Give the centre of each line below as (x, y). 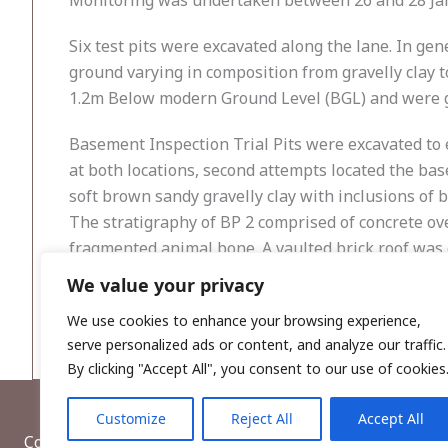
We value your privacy (165, 285)
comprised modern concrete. (174, 300)
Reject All (261, 418)
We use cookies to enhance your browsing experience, (244, 320)
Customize (130, 418)
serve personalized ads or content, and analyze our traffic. (256, 344)
